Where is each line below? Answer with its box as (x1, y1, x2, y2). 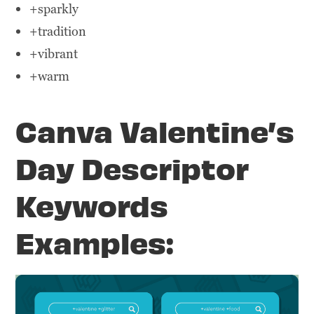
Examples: (15, 223, 175, 261)
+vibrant (29, 46, 78, 62)
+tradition (29, 23, 87, 40)
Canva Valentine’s (15, 111, 295, 150)
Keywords (15, 186, 169, 224)
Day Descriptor (15, 149, 250, 187)
